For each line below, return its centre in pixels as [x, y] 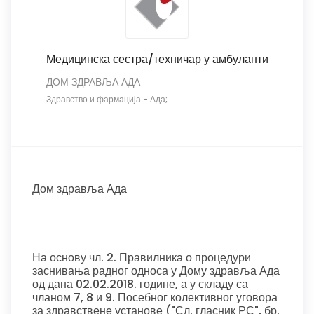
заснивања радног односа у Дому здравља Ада [156, 271]
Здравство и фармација [93, 99]
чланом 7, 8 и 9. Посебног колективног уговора [155, 298]
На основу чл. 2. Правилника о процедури [142, 258]
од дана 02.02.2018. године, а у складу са [140, 284]
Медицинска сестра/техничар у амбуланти [157, 59]
